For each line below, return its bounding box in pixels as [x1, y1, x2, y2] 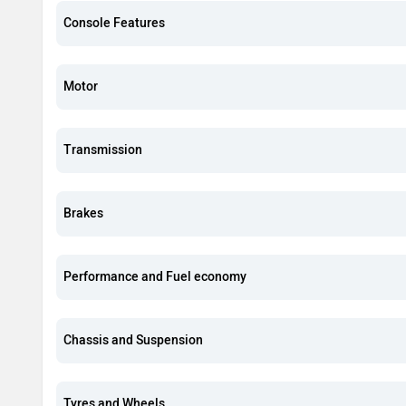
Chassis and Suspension [63, 332, 203, 348]
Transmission [63, 141, 142, 158]
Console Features [63, 14, 165, 31]
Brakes [63, 205, 103, 221]
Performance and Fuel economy [63, 268, 246, 285]
